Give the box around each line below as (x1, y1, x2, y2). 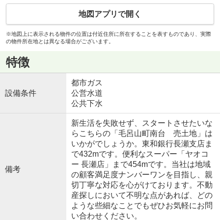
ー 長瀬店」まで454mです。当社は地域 (71, 160, 211, 169)
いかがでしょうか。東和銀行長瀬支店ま (71, 139, 213, 148)
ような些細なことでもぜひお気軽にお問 (71, 201, 213, 210)
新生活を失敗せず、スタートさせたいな (71, 119, 213, 128)
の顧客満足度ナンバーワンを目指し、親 (71, 170, 213, 179)
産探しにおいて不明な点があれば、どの (71, 191, 213, 200)
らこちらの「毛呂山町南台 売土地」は (71, 129, 213, 138)
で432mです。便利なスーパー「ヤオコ (71, 150, 209, 159)
